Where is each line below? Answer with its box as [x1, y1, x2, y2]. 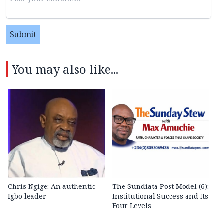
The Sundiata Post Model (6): [112, 182, 209, 191]
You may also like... [12, 61, 118, 77]
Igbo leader [8, 191, 46, 201]
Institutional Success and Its [112, 191, 208, 201]
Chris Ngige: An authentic [8, 182, 95, 191]
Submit [10, 29, 36, 40]
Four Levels [112, 201, 151, 211]
